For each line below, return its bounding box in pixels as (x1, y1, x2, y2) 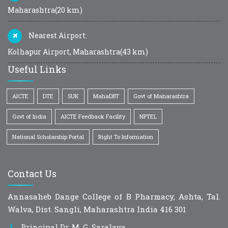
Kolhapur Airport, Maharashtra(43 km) (8, 46, 148, 56)
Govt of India (12, 112, 46, 120)
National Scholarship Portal (12, 132, 84, 140)
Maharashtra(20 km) (8, 5, 82, 15)
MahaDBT (93, 92, 119, 100)
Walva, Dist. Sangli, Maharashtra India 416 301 (8, 204, 186, 214)
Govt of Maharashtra (133, 92, 189, 100)
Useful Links (8, 63, 66, 75)
